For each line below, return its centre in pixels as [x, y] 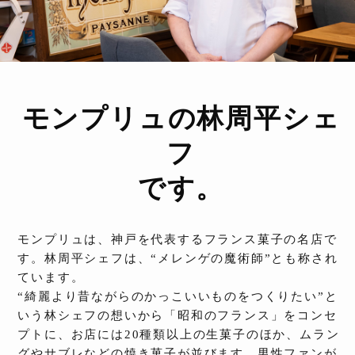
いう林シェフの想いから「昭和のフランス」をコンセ [177, 315]
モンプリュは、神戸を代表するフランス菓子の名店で [177, 239]
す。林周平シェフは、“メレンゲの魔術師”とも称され [178, 258]
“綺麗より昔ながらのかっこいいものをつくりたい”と [178, 296]
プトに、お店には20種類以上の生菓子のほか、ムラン [179, 334]
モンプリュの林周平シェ [181, 118]
